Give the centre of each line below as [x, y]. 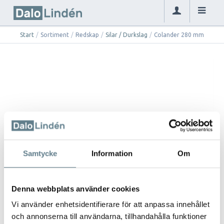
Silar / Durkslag [126, 34]
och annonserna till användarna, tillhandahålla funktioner [109, 216]
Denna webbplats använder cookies [75, 188]
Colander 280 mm [179, 34]
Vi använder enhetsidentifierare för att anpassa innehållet [110, 204]
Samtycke [40, 153]
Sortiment [55, 34]
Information [112, 153]
